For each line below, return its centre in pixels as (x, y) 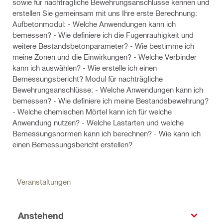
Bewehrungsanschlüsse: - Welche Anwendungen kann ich (108, 90)
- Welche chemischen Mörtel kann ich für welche (92, 111)
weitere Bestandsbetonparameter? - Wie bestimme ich (103, 46)
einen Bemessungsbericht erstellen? (72, 144)
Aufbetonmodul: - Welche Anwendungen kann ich (94, 24)
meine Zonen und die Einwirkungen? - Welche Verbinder (105, 57)
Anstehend (41, 215)
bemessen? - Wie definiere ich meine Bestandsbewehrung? (111, 101)
